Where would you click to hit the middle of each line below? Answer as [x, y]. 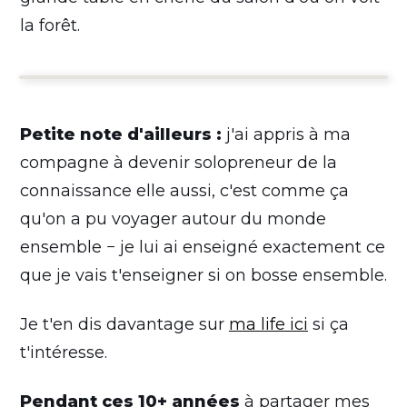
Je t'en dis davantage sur [124, 324]
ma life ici [268, 324]
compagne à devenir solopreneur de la [179, 162]
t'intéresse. [64, 352]
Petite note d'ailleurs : [121, 134]
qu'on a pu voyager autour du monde [173, 218]
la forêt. [50, 25]
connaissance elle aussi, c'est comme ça [184, 190]
